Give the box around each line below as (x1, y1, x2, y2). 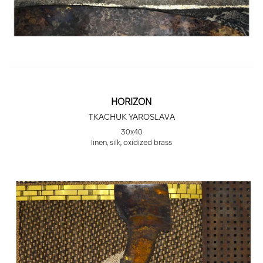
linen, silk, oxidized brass (91, 139, 172, 147)
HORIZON (111, 97, 152, 107)
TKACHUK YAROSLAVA (88, 112, 175, 122)
